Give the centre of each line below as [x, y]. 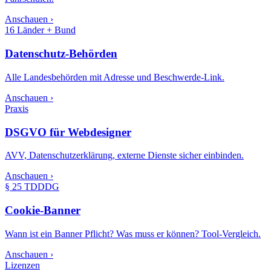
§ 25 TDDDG [32, 187]
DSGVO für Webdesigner [68, 132]
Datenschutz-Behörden [61, 54]
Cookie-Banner [43, 211]
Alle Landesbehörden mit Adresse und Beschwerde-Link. [115, 77]
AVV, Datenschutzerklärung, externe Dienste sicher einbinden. [124, 155]
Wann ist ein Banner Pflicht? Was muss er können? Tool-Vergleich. [133, 233]
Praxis [17, 108]
